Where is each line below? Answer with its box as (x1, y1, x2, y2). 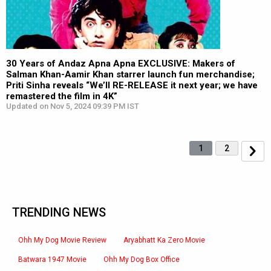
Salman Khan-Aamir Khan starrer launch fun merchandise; (6, 69, 255, 80)
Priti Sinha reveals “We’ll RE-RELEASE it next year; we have (6, 80, 258, 91)
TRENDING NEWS (12, 205, 106, 220)
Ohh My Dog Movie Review (18, 236, 106, 244)
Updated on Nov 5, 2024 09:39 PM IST (6, 102, 139, 111)
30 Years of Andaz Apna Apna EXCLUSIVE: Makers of (6, 58, 235, 69)
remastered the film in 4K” (6, 91, 117, 102)
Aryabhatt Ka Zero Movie (123, 236, 205, 244)
